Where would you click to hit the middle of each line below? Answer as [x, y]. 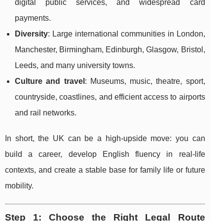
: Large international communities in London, [127, 34]
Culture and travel [50, 81]
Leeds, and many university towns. [75, 66]
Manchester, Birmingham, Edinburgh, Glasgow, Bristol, [110, 50]
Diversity [31, 34]
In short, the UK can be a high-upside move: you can [105, 139]
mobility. [19, 186]
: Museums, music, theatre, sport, [145, 81]
